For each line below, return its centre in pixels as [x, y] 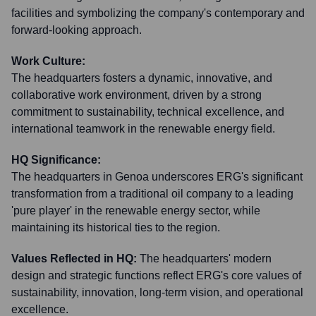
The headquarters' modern [206, 259]
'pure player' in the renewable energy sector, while [136, 211]
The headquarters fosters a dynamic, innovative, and [142, 78]
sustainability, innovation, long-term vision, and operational [157, 292]
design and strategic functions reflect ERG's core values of [156, 275]
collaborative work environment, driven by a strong [136, 95]
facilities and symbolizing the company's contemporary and [158, 13]
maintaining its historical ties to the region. [116, 227]
